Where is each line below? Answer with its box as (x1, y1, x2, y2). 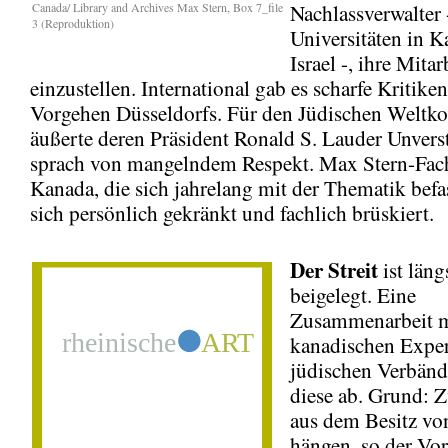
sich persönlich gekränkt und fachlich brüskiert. (30, 198, 434, 227)
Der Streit (290, 253, 378, 285)
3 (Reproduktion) (32, 14, 114, 31)
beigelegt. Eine (290, 280, 416, 309)
